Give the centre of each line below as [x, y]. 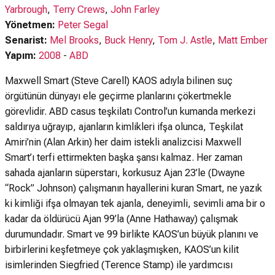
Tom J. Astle [185, 40]
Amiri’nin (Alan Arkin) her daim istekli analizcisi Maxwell [123, 142]
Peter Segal [83, 25]
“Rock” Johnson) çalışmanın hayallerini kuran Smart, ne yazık [134, 188]
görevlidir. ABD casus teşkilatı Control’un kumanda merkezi [130, 111]
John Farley [135, 10]
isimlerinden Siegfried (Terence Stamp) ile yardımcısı [119, 265]
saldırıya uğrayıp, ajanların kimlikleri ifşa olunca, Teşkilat [124, 127]
